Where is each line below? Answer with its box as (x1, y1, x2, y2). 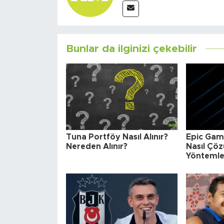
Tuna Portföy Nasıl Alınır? (65, 132, 168, 141)
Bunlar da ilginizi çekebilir (65, 43, 197, 54)
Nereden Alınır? (65, 142, 127, 150)
